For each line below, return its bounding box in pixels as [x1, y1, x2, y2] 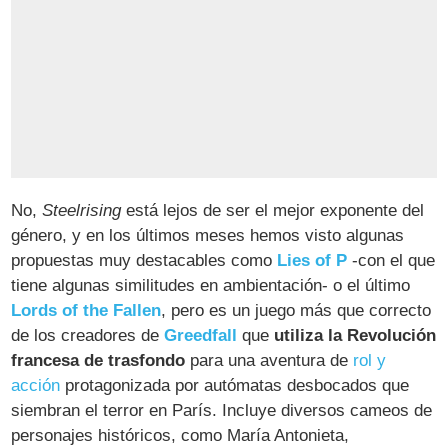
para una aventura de [185, 350, 354, 370]
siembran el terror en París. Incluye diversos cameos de [11, 400, 433, 420]
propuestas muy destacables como [11, 250, 278, 270]
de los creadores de [11, 325, 165, 345]
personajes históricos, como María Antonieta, [11, 425, 350, 445]
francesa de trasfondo [11, 350, 186, 370]
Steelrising [42, 200, 122, 220]
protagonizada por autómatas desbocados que [60, 375, 410, 395]
